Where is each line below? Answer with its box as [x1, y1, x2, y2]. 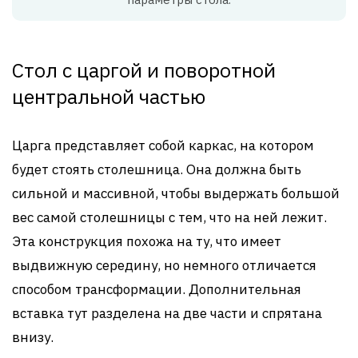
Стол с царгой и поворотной [12, 57, 276, 84]
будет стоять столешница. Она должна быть [12, 161, 301, 179]
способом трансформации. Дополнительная [12, 280, 301, 299]
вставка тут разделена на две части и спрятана [12, 304, 322, 323]
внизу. [12, 328, 54, 347]
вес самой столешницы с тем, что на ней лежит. [12, 209, 327, 227]
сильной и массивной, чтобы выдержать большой [12, 185, 340, 203]
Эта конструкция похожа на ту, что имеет [12, 233, 281, 251]
